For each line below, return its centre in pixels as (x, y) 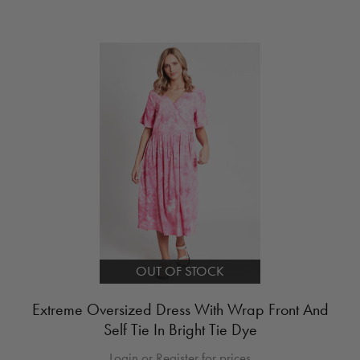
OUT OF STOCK (180, 271)
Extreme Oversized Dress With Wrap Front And (180, 309)
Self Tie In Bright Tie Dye (180, 329)
